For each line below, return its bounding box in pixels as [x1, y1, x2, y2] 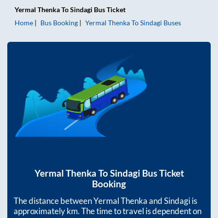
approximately [14, 206, 67, 217]
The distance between [14, 196, 93, 206]
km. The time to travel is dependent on [67, 206, 201, 217]
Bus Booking [40, 18, 78, 27]
